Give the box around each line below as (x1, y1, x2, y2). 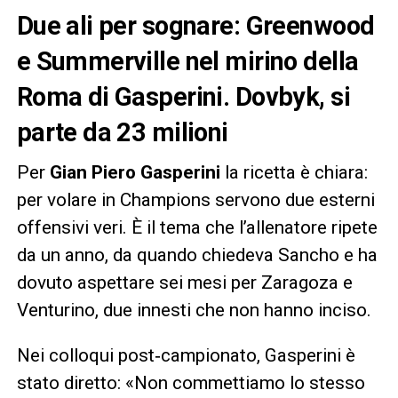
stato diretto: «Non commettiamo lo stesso (16, 372, 365, 394)
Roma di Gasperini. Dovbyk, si (16, 82, 350, 113)
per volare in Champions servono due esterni (16, 189, 375, 211)
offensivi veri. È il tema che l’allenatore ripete (16, 217, 378, 239)
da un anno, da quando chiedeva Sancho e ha (16, 244, 378, 267)
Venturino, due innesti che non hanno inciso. (16, 299, 371, 322)
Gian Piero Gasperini (49, 162, 220, 184)
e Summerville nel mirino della (16, 46, 359, 77)
